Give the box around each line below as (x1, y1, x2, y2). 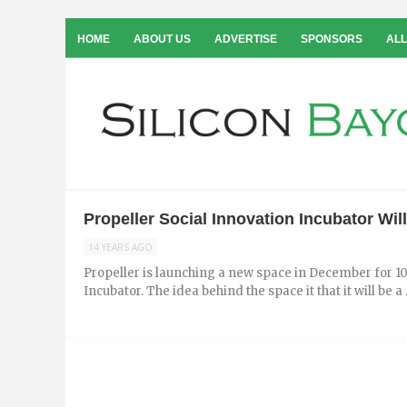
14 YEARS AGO (88, 241, 153, 254)
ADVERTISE (214, 33, 277, 45)
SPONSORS (301, 33, 362, 45)
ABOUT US (134, 33, 191, 45)
